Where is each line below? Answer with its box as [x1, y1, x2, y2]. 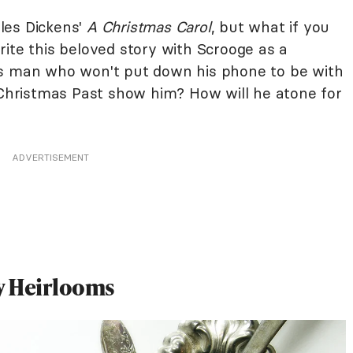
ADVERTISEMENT [12, 150, 89, 163]
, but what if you [210, 17, 330, 36]
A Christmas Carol [87, 17, 211, 36]
